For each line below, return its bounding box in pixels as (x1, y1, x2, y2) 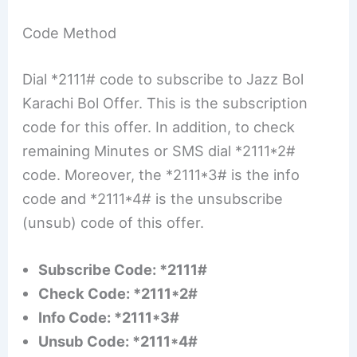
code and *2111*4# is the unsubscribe (22, 189, 284, 207)
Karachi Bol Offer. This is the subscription (22, 93, 308, 112)
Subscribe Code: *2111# (38, 260, 208, 278)
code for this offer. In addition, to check (22, 117, 296, 135)
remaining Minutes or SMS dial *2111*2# (22, 141, 296, 159)
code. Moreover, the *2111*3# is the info (22, 165, 300, 183)
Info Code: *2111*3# (38, 308, 180, 326)
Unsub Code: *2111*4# (38, 331, 198, 350)
